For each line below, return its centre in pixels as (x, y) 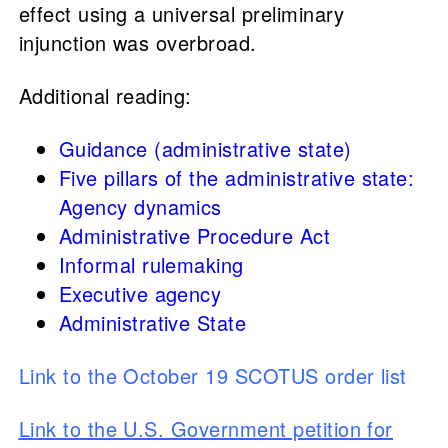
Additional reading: (105, 96)
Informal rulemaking (151, 265)
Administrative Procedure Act (194, 236)
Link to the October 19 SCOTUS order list (212, 376)
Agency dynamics (140, 207)
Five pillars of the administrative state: (236, 178)
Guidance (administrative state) (205, 149)
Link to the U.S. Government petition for (205, 429)
